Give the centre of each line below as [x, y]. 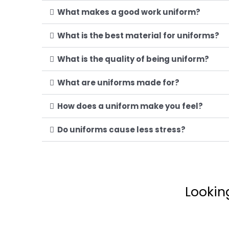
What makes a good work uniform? [129, 12]
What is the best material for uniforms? [138, 36]
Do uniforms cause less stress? [121, 130]
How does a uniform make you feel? [130, 106]
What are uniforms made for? [118, 83]
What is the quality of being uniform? [133, 59]
